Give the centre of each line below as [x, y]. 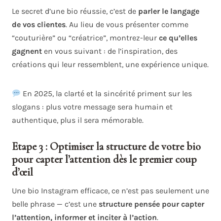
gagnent [27, 51]
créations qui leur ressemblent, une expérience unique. [110, 65]
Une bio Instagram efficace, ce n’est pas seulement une [110, 191]
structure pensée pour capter [151, 204]
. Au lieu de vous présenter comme [127, 25]
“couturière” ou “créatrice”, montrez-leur [85, 38]
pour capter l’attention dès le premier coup [104, 160]
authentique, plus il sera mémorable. [78, 120]
